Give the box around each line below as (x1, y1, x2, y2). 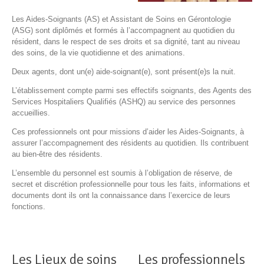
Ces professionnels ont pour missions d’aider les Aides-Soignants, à (12, 127, 244, 137)
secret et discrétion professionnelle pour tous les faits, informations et (12, 180, 250, 189)
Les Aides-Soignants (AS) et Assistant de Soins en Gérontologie (12, 15, 231, 24)
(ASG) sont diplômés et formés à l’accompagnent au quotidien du (12, 26, 235, 35)
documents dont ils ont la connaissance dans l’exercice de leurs (12, 191, 230, 200)
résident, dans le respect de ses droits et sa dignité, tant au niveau (12, 37, 240, 47)
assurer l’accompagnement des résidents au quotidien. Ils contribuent (12, 138, 249, 148)
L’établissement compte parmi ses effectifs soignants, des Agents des (12, 86, 252, 95)
